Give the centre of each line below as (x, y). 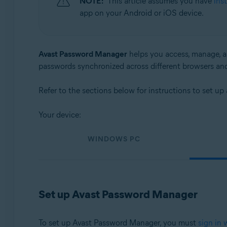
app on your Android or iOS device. (141, 13)
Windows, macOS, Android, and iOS (111, 23)
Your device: (60, 115)
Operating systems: (85, 7)
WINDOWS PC (114, 139)
